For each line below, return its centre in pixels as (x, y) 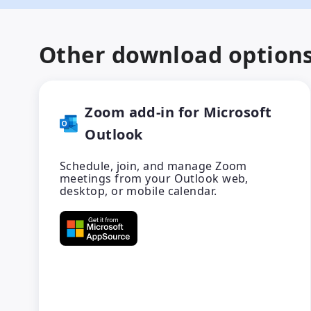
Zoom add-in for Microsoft (178, 112)
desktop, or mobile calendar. (138, 191)
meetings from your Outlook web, (154, 178)
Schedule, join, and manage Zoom (153, 166)
